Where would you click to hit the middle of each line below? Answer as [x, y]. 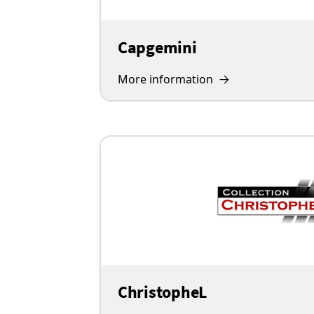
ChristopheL [163, 292]
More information [165, 79]
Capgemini [157, 47]
